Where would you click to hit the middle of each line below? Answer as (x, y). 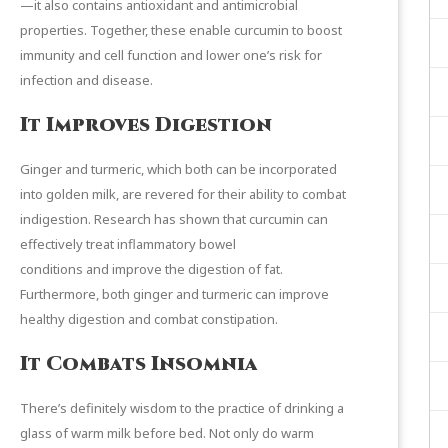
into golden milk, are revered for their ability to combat (183, 193)
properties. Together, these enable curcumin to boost (181, 29)
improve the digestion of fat (196, 268)
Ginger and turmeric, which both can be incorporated (178, 168)
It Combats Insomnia (139, 363)
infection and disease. (86, 79)
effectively (53, 243)
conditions (51, 268)
